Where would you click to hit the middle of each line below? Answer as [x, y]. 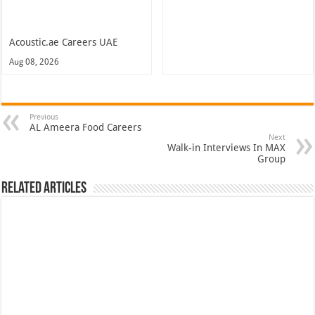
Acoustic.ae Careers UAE [64, 43]
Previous [44, 117]
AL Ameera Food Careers [86, 128]
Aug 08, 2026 [34, 62]
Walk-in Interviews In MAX [226, 148]
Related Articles [44, 189]
